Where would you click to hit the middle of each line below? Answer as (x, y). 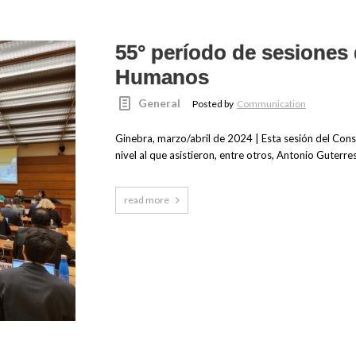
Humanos (162, 77)
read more (146, 200)
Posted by (214, 104)
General (160, 103)
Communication (272, 104)
